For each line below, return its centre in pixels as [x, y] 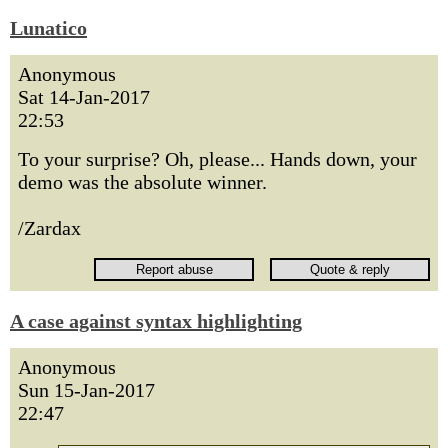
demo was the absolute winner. [142, 182]
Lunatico [48, 28]
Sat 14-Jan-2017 [84, 97]
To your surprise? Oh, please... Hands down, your [217, 159]
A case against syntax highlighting [156, 321]
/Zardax [49, 228]
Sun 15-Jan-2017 [86, 390]
